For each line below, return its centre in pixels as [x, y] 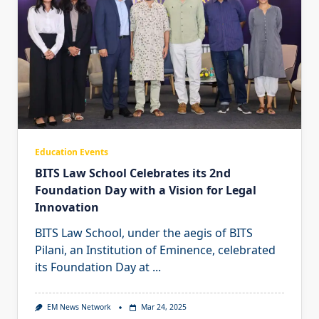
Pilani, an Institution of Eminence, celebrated [155, 250]
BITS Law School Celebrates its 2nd [133, 173]
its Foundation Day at [92, 267]
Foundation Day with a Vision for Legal [146, 190]
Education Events [72, 152]
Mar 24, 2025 [163, 307]
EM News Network [79, 307]
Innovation [67, 208]
